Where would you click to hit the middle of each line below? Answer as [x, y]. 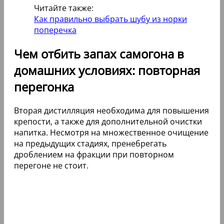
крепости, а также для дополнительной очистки [108, 122]
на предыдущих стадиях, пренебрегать [90, 144]
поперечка [55, 30]
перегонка [44, 87]
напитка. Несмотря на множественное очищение [111, 133]
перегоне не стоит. [51, 166]
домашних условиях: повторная [107, 70]
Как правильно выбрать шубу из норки [110, 19]
